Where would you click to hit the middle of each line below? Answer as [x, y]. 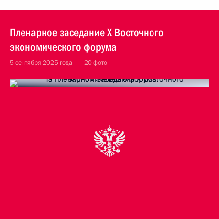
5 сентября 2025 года [41, 63]
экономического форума [63, 47]
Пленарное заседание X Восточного [87, 33]
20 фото [96, 63]
